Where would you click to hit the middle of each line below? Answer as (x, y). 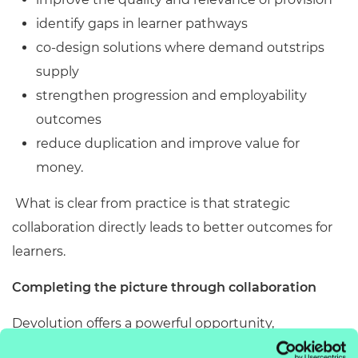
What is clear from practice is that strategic (151, 203)
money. (60, 167)
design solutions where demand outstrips (190, 48)
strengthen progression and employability (171, 95)
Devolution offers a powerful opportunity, (143, 323)
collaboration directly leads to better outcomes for (172, 227)
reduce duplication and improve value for (168, 143)
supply (58, 72)
